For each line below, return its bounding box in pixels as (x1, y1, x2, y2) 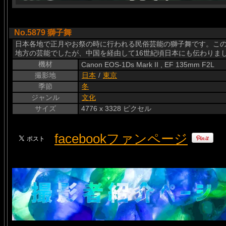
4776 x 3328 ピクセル (81, 104, 151, 112)
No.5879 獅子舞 (14, 28, 72, 37)
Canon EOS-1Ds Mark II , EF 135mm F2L (81, 61, 214, 69)
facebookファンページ (54, 131, 188, 146)
